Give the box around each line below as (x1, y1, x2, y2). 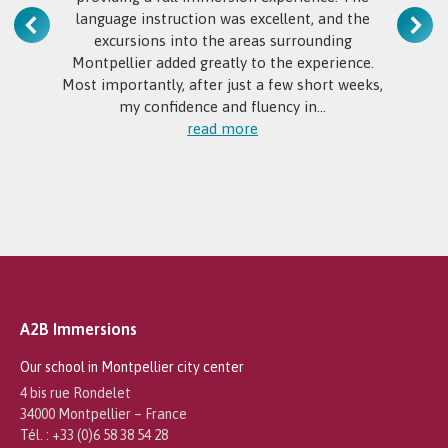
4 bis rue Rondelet (20, 384, 131, 401)
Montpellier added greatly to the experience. (71, 54, 374, 72)
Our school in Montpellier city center (20, 358, 244, 375)
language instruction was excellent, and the (75, 10, 370, 28)
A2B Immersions (20, 319, 137, 338)
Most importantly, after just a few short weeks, (62, 76, 384, 94)
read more (187, 120, 259, 138)
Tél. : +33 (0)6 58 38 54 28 (20, 426, 168, 443)
